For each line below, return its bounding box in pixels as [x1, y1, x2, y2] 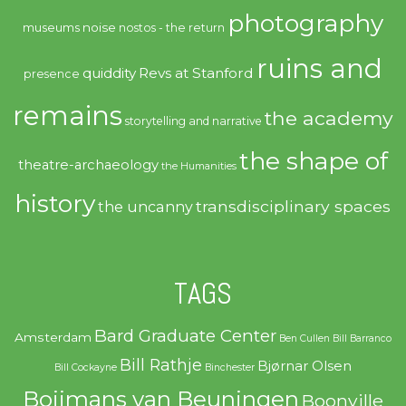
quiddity [82, 63, 136, 82]
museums [22, 20, 80, 34]
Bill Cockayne [53, 362, 117, 374]
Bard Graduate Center [93, 325, 276, 347]
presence [23, 66, 80, 81]
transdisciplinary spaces [196, 196, 391, 216]
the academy [264, 105, 393, 130]
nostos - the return [118, 20, 225, 34]
